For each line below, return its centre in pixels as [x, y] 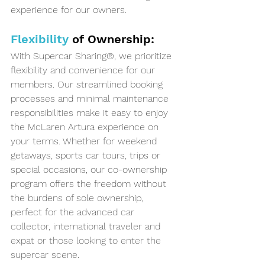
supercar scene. [45, 255]
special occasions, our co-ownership [90, 170]
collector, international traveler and [87, 227]
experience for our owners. [69, 10]
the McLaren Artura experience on [86, 127]
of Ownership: [112, 39]
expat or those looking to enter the [87, 241]
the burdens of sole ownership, [78, 198]
